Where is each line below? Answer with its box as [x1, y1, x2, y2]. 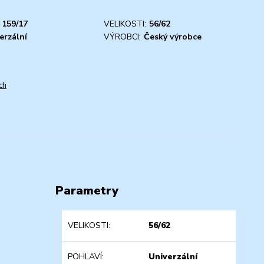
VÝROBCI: [104, 31, 141, 42]
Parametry [55, 182, 118, 199]
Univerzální [148, 250, 198, 262]
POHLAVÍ [67, 250, 102, 262]
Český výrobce [144, 31, 202, 42]
